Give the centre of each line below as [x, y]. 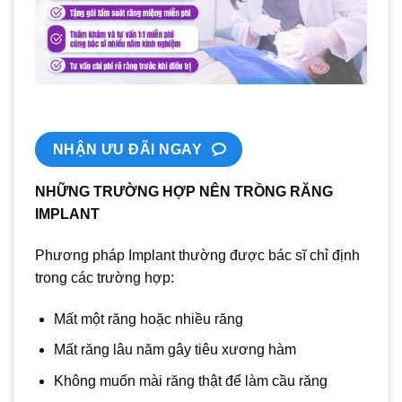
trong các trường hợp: [105, 278]
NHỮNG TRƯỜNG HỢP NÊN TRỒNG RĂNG [184, 192]
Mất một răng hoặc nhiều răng [148, 319]
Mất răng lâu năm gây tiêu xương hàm [175, 350]
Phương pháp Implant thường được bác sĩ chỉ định [197, 256]
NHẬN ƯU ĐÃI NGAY [127, 149]
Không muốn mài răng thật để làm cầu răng [190, 381]
